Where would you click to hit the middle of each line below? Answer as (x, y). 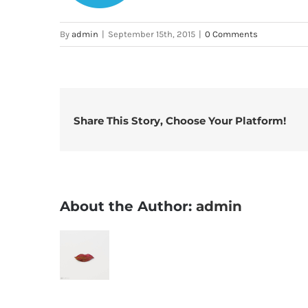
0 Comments (231, 34)
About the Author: (128, 207)
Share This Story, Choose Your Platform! (180, 121)
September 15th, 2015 (152, 34)
